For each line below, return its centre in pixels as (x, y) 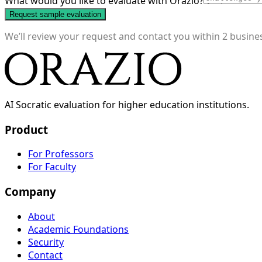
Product (26, 129)
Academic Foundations (78, 229)
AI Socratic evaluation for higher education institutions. (127, 104)
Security (46, 242)
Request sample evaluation (55, 14)
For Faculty (52, 167)
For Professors (61, 154)
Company (30, 191)
